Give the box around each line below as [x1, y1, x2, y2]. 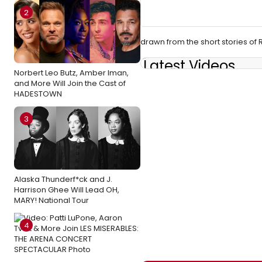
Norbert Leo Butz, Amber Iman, [14, 67, 129, 78]
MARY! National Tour [14, 195, 89, 206]
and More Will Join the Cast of [14, 78, 126, 89]
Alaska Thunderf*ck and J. [14, 174, 112, 185]
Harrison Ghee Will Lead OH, [14, 184, 119, 195]
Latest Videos [143, 56, 235, 75]
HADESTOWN [14, 88, 62, 99]
